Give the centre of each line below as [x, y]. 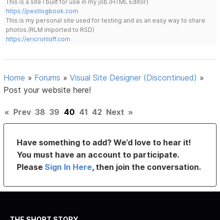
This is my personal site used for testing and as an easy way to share [106, 21]
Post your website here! [47, 90]
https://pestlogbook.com [42, 11]
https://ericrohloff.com [38, 39]
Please [31, 167]
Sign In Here [69, 167]
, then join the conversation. [147, 167]
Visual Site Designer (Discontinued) [134, 78]
